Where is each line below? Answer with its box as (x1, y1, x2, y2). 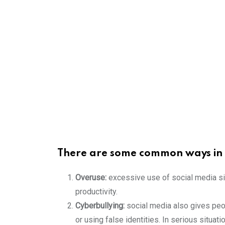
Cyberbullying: (75, 200, 125, 210)
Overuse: (75, 172, 108, 182)
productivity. (75, 186, 118, 196)
